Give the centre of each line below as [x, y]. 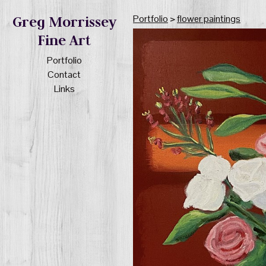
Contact [64, 75]
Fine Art [64, 40]
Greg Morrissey [64, 22]
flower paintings [209, 19]
